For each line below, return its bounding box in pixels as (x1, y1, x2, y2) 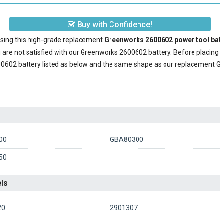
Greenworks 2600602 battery (81, 48, 171, 56)
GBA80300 (110, 136, 143, 143)
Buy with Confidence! (75, 20, 152, 29)
